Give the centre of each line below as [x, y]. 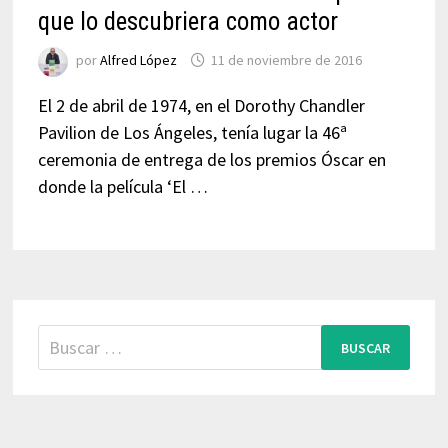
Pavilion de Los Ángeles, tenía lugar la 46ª [192, 132]
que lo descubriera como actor [187, 21]
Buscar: [64, 337]
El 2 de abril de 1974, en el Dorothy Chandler [201, 105]
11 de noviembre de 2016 [286, 60]
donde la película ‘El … [122, 186]
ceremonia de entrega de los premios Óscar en [211, 159]
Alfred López [138, 60]
